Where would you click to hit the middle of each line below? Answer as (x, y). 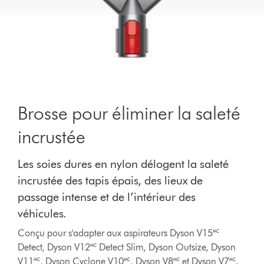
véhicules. (42, 213)
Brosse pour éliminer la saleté (129, 113)
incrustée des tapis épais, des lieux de (110, 180)
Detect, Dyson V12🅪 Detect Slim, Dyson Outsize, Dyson (127, 247)
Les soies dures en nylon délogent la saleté (123, 164)
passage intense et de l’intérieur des (107, 197)
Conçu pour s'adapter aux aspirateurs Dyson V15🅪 (119, 233)
